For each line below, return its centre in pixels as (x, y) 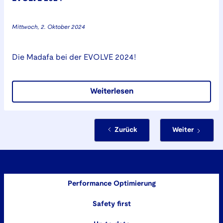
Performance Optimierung (111, 184)
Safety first (111, 204)
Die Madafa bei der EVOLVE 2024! (74, 57)
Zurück (126, 130)
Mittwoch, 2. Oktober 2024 (49, 27)
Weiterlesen (111, 91)
